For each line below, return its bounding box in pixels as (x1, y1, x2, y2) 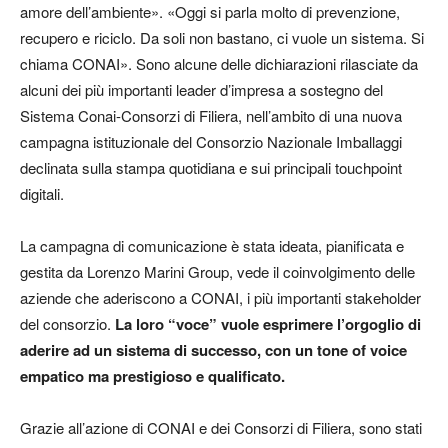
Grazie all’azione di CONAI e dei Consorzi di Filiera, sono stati (20, 416, 422, 438)
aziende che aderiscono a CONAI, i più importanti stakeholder (20, 286, 421, 308)
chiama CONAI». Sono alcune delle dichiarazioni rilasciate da (20, 52, 418, 74)
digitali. (20, 182, 64, 204)
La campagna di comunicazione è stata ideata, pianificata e (20, 234, 404, 256)
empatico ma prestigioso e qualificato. (20, 364, 285, 387)
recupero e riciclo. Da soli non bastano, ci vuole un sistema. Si (20, 26, 424, 48)
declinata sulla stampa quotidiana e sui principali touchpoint (20, 156, 402, 178)
